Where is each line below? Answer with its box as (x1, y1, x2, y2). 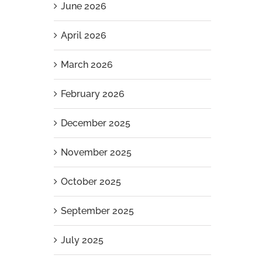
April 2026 (60, 30, 106, 41)
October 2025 (60, 176, 121, 187)
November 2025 (60, 147, 132, 158)
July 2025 (60, 235, 104, 246)
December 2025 (60, 118, 130, 129)
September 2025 (60, 205, 134, 216)
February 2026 (60, 88, 125, 99)
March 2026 (60, 59, 113, 70)
